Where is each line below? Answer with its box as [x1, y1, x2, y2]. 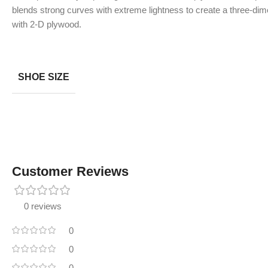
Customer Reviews [12, 163, 129, 179]
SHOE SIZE [18, 71, 69, 82]
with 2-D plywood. [12, 19, 81, 29]
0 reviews [24, 200, 62, 211]
